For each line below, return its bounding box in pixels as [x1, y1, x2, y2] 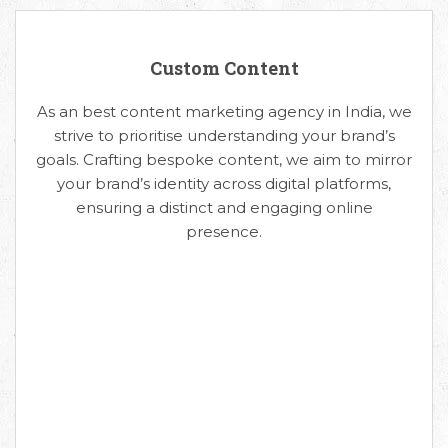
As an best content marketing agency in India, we [36, 101, 412, 121]
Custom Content [149, 55, 299, 80]
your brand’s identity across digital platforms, [57, 173, 391, 193]
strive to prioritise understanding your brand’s [53, 125, 395, 145]
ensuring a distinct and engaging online [75, 197, 373, 217]
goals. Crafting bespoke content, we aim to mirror [36, 149, 412, 169]
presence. [186, 221, 262, 241]
